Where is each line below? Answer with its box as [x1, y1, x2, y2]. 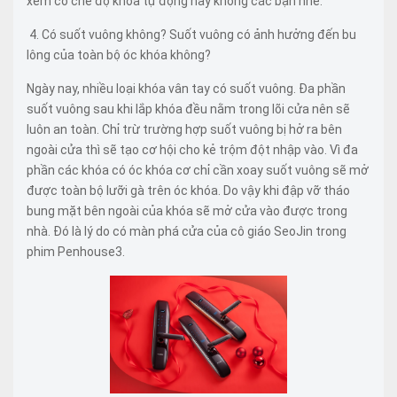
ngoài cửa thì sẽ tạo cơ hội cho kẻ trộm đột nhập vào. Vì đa [27, 142, 358, 157]
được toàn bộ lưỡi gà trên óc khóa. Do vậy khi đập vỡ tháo [27, 183, 350, 198]
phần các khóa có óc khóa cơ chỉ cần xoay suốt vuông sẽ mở [27, 162, 369, 177]
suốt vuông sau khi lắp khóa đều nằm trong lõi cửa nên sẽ [27, 101, 350, 116]
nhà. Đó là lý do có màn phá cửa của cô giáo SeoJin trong [27, 223, 346, 238]
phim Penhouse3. [27, 244, 125, 259]
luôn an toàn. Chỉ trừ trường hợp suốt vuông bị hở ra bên [27, 121, 342, 136]
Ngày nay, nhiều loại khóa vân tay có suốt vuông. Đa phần [27, 81, 346, 96]
